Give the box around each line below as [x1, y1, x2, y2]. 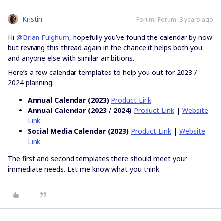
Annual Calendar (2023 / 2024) [28, 105, 134, 115]
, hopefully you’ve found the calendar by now [69, 32, 212, 42]
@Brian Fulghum [16, 32, 69, 42]
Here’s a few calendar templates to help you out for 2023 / [8, 67, 197, 77]
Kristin [22, 14, 42, 24]
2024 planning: [8, 77, 54, 87]
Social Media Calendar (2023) [28, 126, 129, 136]
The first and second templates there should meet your [8, 153, 187, 163]
